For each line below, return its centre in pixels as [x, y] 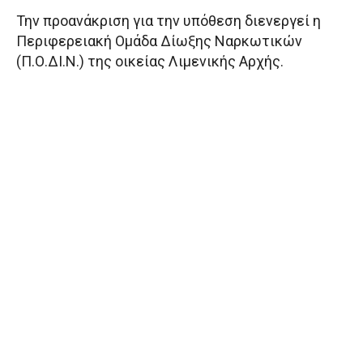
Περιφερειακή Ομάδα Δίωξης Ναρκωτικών [159, 41]
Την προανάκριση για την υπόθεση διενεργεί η [169, 21]
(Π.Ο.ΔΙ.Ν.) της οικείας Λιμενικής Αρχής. [150, 62]
